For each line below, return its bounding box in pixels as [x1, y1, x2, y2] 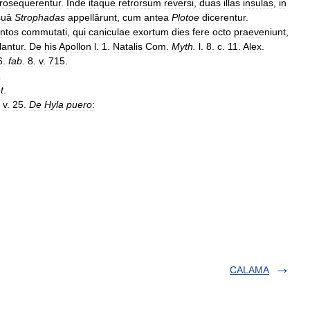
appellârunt [68, 12, 117, 23]
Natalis [113, 41, 143, 52]
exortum [133, 26, 169, 37]
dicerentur [202, 12, 246, 23]
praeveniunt [234, 26, 286, 37]
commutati [21, 26, 67, 37]
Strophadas [15, 12, 65, 23]
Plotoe [172, 12, 199, 23]
